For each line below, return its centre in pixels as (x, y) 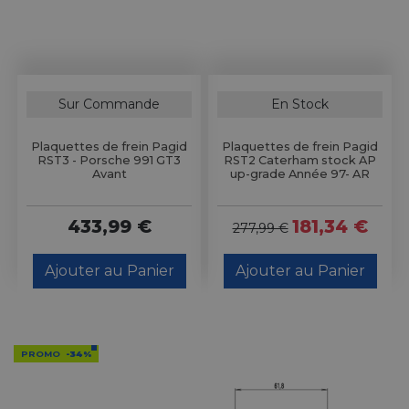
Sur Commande (109, 104)
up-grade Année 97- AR (300, 173)
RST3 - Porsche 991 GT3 (109, 160)
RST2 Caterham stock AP (300, 160)
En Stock (300, 104)
